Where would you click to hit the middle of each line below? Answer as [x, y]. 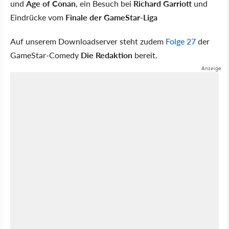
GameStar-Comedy [45, 55]
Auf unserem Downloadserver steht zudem [88, 41]
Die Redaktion [107, 55]
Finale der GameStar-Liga [111, 17]
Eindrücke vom [38, 17]
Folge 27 [181, 41]
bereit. [145, 55]
